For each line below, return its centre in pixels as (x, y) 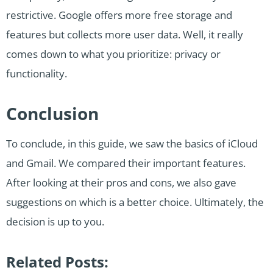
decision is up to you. (55, 221)
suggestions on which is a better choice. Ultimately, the (135, 202)
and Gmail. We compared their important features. (126, 163)
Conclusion (52, 113)
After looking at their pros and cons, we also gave (121, 182)
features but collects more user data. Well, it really (125, 34)
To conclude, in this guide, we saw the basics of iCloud (132, 143)
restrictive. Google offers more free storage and (119, 15)
